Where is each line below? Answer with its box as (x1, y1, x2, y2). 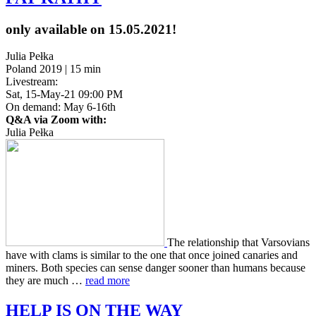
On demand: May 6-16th (6, 101, 116, 114)
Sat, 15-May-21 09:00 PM (6, 88, 123, 101)
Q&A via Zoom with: (6, 114, 107, 126)
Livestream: (6, 75, 58, 88)
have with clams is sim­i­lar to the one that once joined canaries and (6, 249, 298, 262)
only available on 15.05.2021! (6, 21, 176, 37)
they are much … (6, 274, 85, 287)
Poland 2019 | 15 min (6, 63, 101, 75)
